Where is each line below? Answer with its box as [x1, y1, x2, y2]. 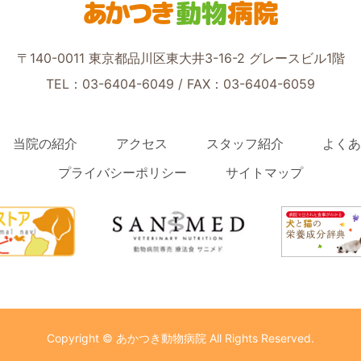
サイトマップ [226, 164, 303, 181]
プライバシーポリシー [58, 164, 187, 181]
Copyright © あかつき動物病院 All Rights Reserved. [47, 331, 314, 346]
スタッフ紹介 [206, 135, 284, 152]
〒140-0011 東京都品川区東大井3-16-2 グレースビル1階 [16, 50, 345, 67]
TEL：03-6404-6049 [46, 76, 174, 93]
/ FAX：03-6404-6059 [174, 76, 315, 93]
